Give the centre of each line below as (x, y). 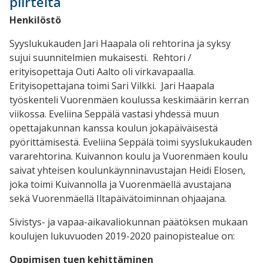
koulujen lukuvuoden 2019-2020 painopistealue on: (122, 236)
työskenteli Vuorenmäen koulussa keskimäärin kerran (129, 100)
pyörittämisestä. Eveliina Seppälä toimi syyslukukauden (131, 142)
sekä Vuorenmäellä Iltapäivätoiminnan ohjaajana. (118, 198)
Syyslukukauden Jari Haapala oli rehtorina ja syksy (120, 43)
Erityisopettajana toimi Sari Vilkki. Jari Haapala (112, 85)
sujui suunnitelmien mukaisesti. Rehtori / (100, 57)
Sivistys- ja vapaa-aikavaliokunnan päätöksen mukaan (129, 222)
